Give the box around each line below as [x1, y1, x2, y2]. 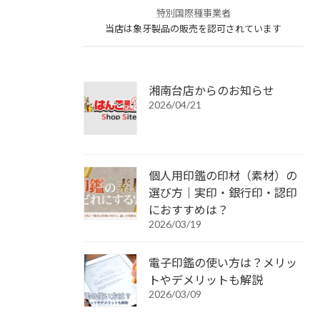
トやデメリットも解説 [149, 272, 263, 286]
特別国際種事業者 [156, 6, 231, 19]
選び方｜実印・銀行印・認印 [149, 185, 297, 199]
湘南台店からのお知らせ [149, 83, 274, 97]
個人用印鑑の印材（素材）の [149, 168, 297, 182]
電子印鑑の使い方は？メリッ [149, 255, 297, 269]
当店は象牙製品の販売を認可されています [105, 22, 282, 34]
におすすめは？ [149, 202, 229, 216]
